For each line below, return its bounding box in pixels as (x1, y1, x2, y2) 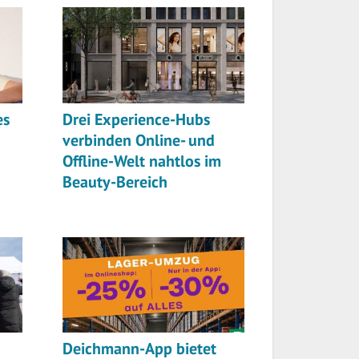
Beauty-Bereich (63, 171, 167, 192)
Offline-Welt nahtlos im (63, 150, 221, 171)
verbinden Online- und (63, 129, 215, 151)
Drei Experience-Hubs (63, 108, 210, 130)
